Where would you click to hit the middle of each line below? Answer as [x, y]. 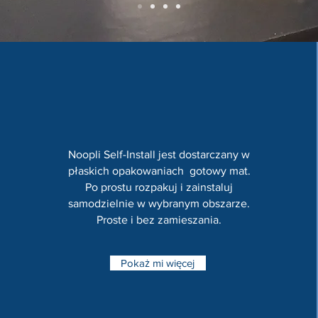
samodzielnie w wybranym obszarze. [159, 203]
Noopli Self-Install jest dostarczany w [159, 154]
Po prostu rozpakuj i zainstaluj [159, 187]
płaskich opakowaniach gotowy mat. [159, 171]
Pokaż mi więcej [158, 263]
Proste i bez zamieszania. [159, 220]
